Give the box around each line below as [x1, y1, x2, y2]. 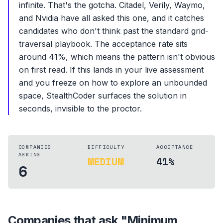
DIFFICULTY [88, 143, 124, 151]
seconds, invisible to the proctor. [19, 104, 142, 113]
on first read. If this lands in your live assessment [19, 65, 204, 75]
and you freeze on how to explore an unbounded [19, 78, 207, 88]
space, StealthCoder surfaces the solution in [19, 91, 187, 101]
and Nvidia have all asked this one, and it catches [19, 13, 204, 23]
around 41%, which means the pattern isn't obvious [19, 52, 215, 62]
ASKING [18, 151, 41, 158]
